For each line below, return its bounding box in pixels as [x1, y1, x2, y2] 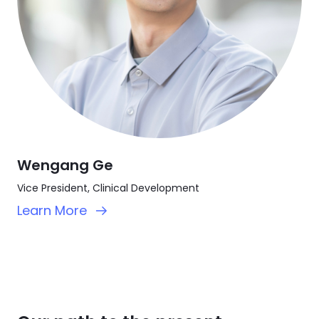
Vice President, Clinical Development [17, 180, 199, 195]
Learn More [17, 201, 87, 219]
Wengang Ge [17, 155, 113, 175]
